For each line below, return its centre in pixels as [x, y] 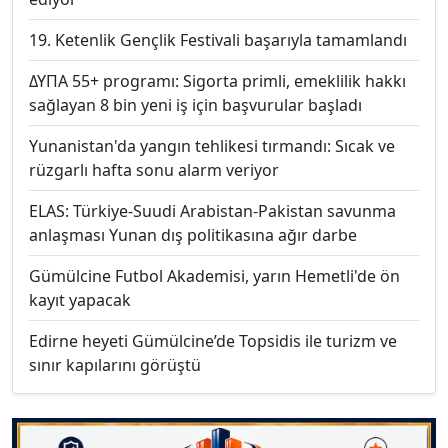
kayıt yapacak [80, 299]
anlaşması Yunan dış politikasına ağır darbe [193, 234]
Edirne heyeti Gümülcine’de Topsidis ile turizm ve [213, 340]
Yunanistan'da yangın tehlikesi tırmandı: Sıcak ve [212, 145]
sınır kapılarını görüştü [115, 364]
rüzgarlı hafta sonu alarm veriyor [154, 169]
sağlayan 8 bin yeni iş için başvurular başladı [195, 104]
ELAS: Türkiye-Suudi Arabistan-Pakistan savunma [212, 210]
